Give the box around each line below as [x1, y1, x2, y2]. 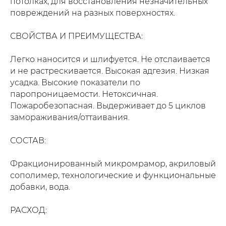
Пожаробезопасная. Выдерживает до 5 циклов [10, 100, 206, 110]
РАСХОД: [10, 205, 47, 215]
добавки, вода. [10, 182, 70, 192]
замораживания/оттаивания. [10, 112, 130, 122]
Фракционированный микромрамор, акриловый [10, 158, 216, 168]
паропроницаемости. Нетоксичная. [10, 89, 158, 99]
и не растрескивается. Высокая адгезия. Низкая [10, 66, 209, 76]
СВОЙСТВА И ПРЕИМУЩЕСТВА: [10, 31, 143, 41]
